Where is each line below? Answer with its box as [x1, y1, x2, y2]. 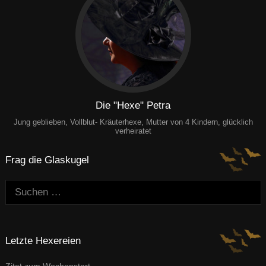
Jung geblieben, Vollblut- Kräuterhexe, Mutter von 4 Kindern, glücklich [13, 118, 253, 127]
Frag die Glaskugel [5, 154, 89, 166]
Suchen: [4, 180, 41, 192]
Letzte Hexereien [5, 235, 81, 247]
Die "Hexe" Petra [96, 99, 170, 111]
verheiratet [115, 126, 151, 136]
